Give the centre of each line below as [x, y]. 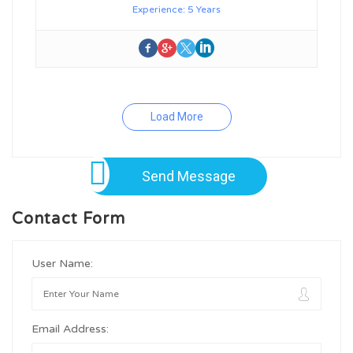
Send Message [188, 176]
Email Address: [70, 329]
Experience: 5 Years [176, 9]
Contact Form [69, 219]
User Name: [62, 264]
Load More [176, 117]
